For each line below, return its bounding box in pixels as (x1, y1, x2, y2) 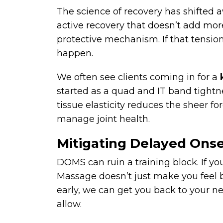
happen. (57, 48, 93, 59)
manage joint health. (57, 113, 150, 124)
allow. (57, 199, 82, 210)
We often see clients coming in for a (57, 72, 220, 83)
